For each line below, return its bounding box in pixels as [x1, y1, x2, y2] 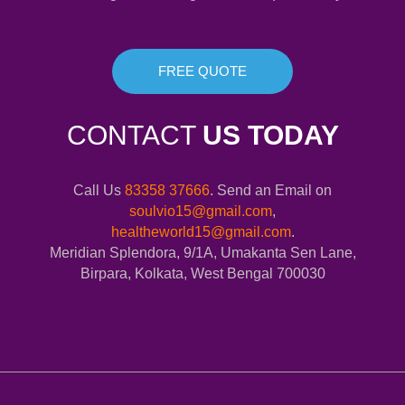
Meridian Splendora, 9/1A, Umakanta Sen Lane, [49, 245, 356, 260]
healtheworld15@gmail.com [110, 224, 291, 240]
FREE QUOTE [158, 63, 247, 79]
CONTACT [66, 120, 202, 150]
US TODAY [202, 120, 339, 150]
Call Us [73, 183, 125, 198]
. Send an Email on [210, 183, 332, 198]
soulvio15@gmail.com [129, 203, 272, 219]
